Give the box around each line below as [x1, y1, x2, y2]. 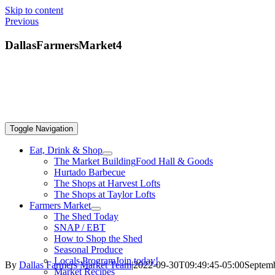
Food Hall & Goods [136, 156, 213, 166]
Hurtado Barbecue [54, 167, 125, 177]
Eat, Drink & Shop [29, 145, 103, 155]
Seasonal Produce [54, 244, 123, 255]
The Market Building [54, 156, 136, 166]
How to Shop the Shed [54, 233, 142, 244]
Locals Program [54, 255, 115, 266]
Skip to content [5, 5, 63, 15]
